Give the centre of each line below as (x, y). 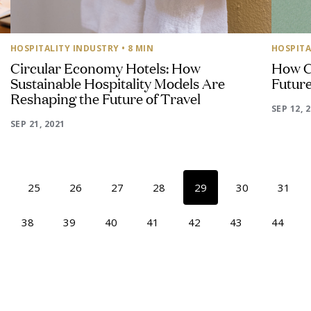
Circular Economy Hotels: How (105, 67)
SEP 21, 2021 (37, 124)
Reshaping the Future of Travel (105, 98)
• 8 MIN (138, 48)
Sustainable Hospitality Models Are (117, 83)
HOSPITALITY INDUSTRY (65, 48)
